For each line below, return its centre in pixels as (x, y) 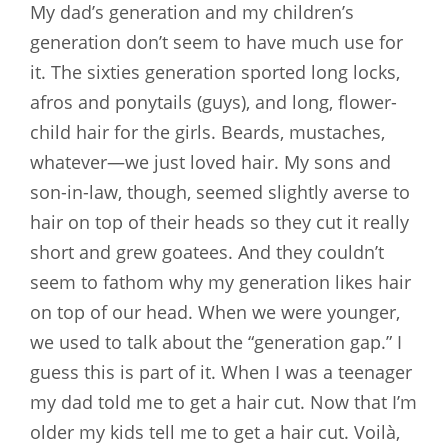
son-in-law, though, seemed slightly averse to (220, 191)
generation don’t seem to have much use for (216, 41)
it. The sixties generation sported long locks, (215, 71)
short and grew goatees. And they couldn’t (207, 251)
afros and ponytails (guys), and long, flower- (213, 101)
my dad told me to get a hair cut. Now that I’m (223, 401)
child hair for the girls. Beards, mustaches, (207, 131)
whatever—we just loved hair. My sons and (210, 161)
